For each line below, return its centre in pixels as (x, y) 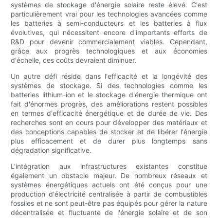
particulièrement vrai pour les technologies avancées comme (109, 14)
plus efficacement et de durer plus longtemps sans (109, 141)
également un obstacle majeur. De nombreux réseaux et (109, 176)
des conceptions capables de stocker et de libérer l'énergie (109, 132)
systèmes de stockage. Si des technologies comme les (109, 86)
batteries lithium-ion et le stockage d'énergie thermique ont (109, 95)
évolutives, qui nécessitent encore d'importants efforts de (109, 33)
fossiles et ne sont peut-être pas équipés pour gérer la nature (109, 203)
